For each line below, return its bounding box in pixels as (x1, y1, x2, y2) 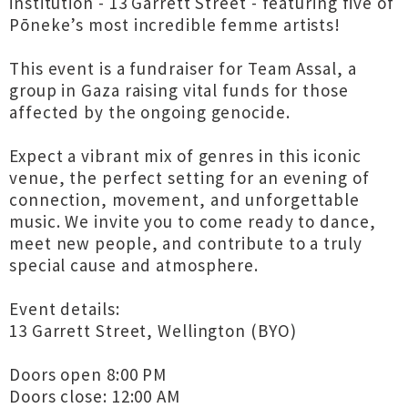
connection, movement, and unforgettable (9, 189, 361, 210)
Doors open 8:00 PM (9, 363, 168, 385)
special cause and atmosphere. (9, 254, 260, 276)
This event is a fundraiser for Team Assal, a (9, 57, 357, 79)
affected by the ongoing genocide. (9, 101, 291, 123)
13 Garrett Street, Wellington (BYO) (9, 320, 297, 342)
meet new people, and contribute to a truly (9, 232, 362, 254)
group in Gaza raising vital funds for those (9, 79, 349, 101)
